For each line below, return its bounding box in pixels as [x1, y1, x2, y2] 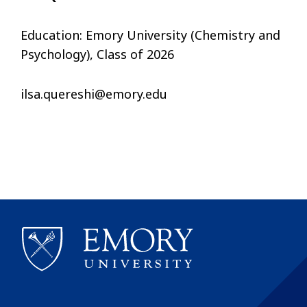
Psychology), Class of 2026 [21, 46, 174, 63]
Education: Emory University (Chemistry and [21, 27, 280, 44]
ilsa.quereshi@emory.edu [21, 86, 167, 103]
